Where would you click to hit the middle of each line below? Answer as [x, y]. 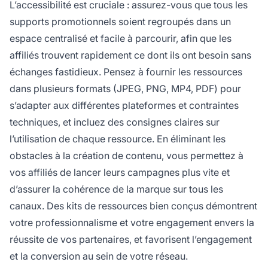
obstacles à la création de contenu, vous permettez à [127, 156]
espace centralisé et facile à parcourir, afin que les [121, 39]
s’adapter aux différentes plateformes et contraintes [124, 106]
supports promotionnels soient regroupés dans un [120, 22]
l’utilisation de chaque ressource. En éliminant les [118, 139]
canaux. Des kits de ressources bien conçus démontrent [133, 206]
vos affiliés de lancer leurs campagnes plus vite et [120, 173]
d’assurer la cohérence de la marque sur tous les [116, 189]
